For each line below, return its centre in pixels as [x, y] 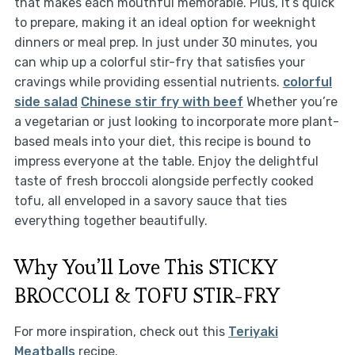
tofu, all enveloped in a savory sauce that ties [150, 200]
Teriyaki [253, 331]
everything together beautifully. [111, 220]
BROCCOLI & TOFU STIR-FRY [147, 295]
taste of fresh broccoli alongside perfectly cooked [164, 181]
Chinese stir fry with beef [162, 101]
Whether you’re [290, 101]
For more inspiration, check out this [121, 331]
